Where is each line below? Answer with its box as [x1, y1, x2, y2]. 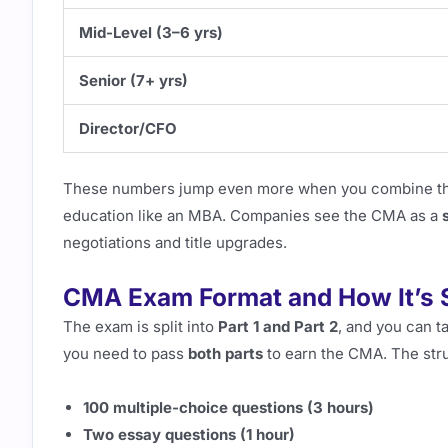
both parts [188, 344, 263, 364]
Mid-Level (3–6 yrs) [79, 22, 223, 42]
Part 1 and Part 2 [218, 317, 338, 337]
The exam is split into [63, 317, 218, 337]
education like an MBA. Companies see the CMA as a [63, 206, 442, 225]
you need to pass [63, 344, 188, 364]
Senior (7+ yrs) [79, 70, 188, 90]
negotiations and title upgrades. [63, 233, 287, 252]
